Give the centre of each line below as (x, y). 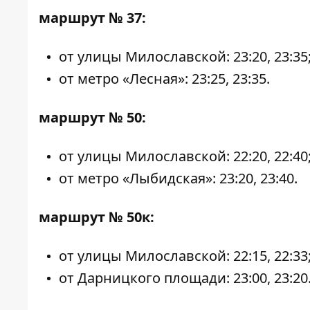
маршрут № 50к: (97, 217)
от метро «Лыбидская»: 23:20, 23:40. (178, 178)
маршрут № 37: (92, 18)
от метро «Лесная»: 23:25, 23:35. (164, 79)
